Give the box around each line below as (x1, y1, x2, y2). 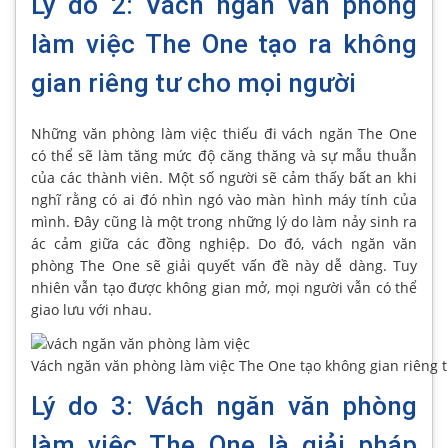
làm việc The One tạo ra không (31, 29, 417, 60)
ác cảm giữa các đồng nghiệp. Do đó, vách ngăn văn (31, 234, 417, 254)
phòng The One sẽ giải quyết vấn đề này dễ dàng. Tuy (31, 256, 417, 276)
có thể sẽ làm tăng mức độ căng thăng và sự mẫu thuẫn (31, 146, 417, 166)
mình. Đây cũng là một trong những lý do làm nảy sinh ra (31, 212, 417, 232)
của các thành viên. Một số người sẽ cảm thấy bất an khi (31, 168, 417, 188)
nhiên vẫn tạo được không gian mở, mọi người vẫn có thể (31, 278, 417, 298)
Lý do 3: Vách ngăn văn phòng (31, 390, 417, 421)
